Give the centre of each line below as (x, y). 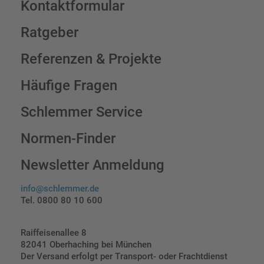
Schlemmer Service (82, 112)
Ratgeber (49, 33)
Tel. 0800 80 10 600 (62, 201)
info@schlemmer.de (60, 189)
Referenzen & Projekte (91, 59)
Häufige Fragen (69, 86)
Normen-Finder (68, 139)
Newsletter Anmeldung (93, 165)
